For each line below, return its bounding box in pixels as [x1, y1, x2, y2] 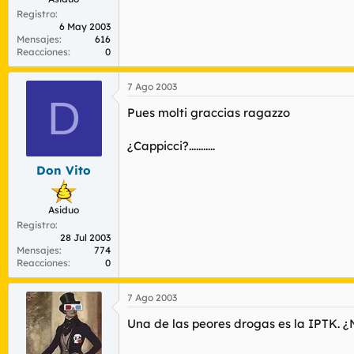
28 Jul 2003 [60, 232, 111, 243]
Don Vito [36, 163, 91, 178]
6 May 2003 [59, 20, 111, 32]
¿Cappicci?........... [127, 137, 215, 153]
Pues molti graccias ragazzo [127, 104, 290, 120]
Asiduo [48, 204, 79, 216]
